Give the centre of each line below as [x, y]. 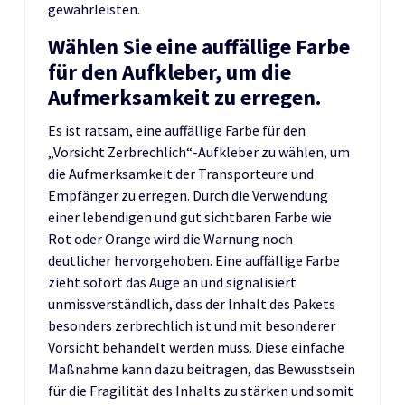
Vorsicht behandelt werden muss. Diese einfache [196, 347]
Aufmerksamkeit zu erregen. [184, 97]
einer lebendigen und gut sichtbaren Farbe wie [190, 217]
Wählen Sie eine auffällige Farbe [199, 46]
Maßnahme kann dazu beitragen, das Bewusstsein [202, 368]
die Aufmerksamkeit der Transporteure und [181, 173]
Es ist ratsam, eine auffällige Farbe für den [177, 130]
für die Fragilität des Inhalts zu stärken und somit [201, 390]
